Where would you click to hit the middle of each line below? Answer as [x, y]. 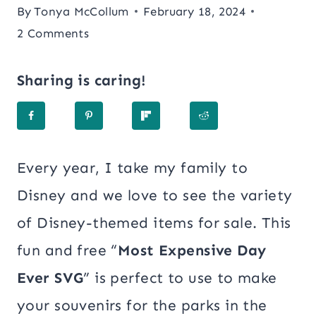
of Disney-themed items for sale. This [154, 223]
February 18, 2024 [194, 11]
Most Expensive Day [192, 250]
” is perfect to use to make [180, 278]
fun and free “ [67, 250]
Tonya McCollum [81, 11]
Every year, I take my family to [133, 168]
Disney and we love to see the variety [155, 195]
